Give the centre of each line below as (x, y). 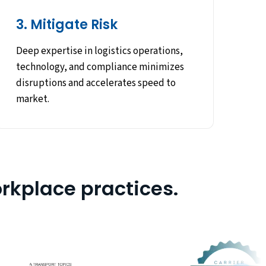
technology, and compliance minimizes (100, 67)
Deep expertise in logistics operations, (99, 51)
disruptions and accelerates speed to (96, 83)
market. (32, 99)
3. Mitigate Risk (66, 25)
